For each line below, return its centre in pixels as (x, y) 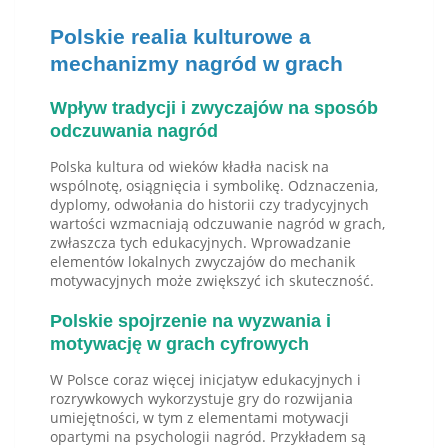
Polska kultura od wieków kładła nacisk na (189, 167)
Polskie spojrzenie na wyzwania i (190, 321)
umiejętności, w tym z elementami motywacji (199, 418)
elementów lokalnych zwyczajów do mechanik (202, 262)
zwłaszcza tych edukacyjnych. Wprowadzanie (200, 243)
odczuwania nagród (134, 131)
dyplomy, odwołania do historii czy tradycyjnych (209, 205)
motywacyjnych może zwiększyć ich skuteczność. (212, 281)
